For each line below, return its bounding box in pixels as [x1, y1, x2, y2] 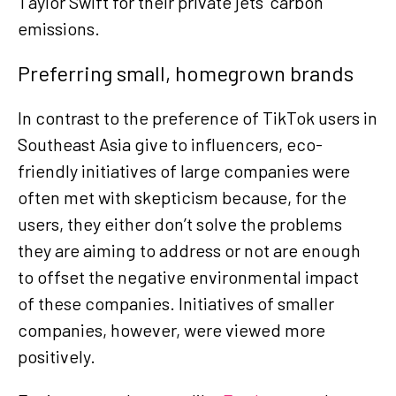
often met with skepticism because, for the [18, 186, 346, 208]
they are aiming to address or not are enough [18, 239, 361, 261]
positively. [18, 345, 95, 367]
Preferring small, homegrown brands [18, 59, 354, 86]
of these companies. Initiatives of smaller [18, 292, 334, 314]
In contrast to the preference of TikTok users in [18, 106, 377, 128]
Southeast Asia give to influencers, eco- [18, 133, 323, 155]
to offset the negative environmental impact [18, 265, 359, 287]
